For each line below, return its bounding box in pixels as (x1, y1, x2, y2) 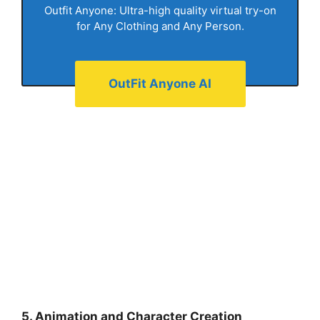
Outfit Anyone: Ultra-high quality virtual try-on (44, 3, 276, 17)
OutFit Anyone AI (109, 76, 211, 91)
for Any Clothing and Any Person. (76, 19, 244, 33)
